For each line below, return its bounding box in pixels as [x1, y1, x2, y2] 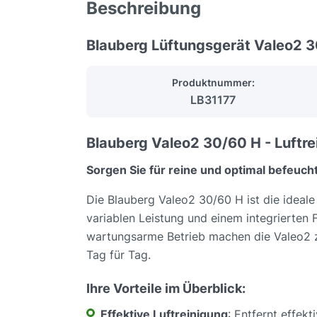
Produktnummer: [171, 76, 255, 89]
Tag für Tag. [86, 248, 151, 263]
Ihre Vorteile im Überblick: [86, 281, 246, 296]
